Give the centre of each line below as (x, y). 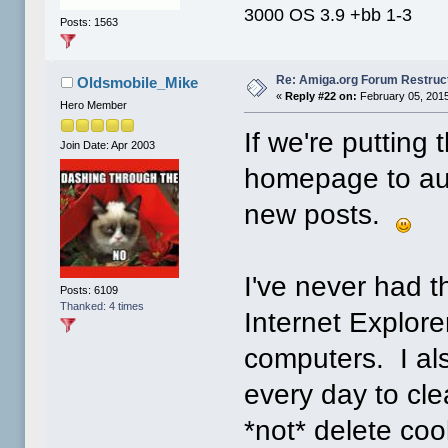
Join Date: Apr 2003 (108, 145)
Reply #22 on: (321, 96)
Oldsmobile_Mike (137, 83)
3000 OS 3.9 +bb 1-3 (328, 14)
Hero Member (94, 105)
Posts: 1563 (89, 21)
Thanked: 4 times (102, 305)
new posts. (320, 215)
